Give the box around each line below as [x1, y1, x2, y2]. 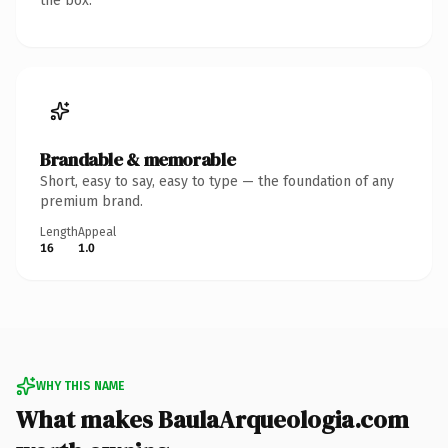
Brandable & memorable [40, 146, 236, 172]
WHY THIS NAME [36, 378, 124, 393]
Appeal [78, 224, 116, 239]
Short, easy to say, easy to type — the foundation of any [40, 172, 394, 190]
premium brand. [40, 192, 143, 210]
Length [40, 224, 78, 239]
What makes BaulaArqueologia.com [16, 402, 409, 436]
